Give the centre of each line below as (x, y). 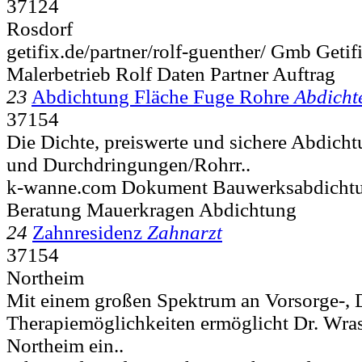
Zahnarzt (185, 232)
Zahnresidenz (87, 232)
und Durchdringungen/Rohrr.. (128, 164)
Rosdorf (40, 28)
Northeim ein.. (65, 345)
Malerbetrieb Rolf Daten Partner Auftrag (171, 74)
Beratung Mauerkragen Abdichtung (152, 209)
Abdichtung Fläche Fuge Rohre (160, 96)
